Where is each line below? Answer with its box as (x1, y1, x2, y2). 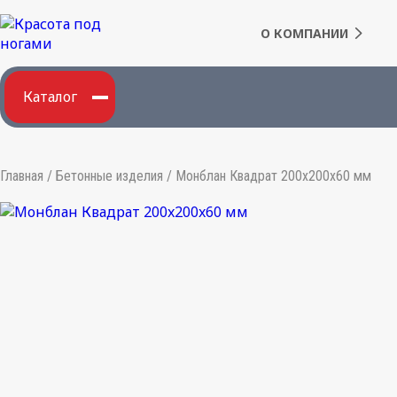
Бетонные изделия (56, 167, 163, 184)
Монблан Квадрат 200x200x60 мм (175, 167, 371, 184)
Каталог (23, 87, 77, 106)
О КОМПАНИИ (260, 25, 348, 42)
